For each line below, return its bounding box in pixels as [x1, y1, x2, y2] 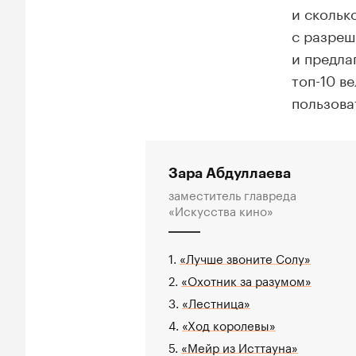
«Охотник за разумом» [181, 269, 311, 289]
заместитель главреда [168, 184, 296, 203]
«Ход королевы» [182, 314, 276, 334]
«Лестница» [182, 292, 250, 311]
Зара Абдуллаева [168, 164, 291, 182]
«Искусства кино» [168, 199, 273, 219]
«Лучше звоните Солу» [180, 247, 311, 267]
